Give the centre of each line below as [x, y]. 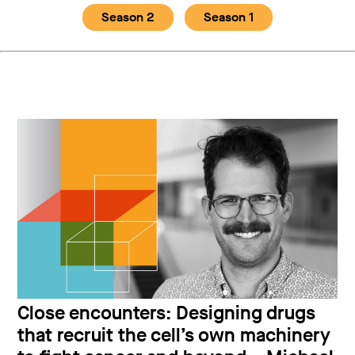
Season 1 [229, 17]
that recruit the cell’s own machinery [174, 335]
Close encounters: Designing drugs [167, 313]
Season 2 [128, 17]
